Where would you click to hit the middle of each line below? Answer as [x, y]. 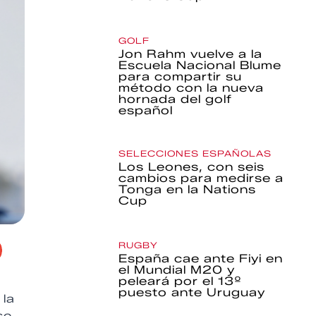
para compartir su [181, 77]
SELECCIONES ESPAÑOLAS [195, 153]
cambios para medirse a [201, 178]
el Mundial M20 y [177, 270]
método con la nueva [192, 88]
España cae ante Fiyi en [201, 259]
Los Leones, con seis [192, 167]
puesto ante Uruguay [192, 292]
